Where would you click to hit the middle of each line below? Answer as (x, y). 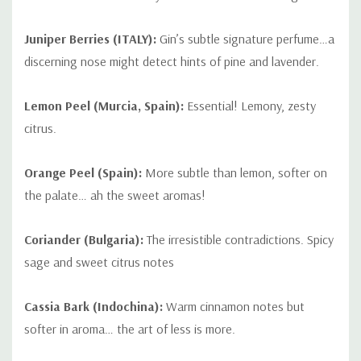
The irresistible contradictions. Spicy (239, 240)
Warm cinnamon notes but (234, 307)
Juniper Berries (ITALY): (90, 39)
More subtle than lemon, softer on (234, 173)
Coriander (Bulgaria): (84, 240)
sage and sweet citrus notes (99, 262)
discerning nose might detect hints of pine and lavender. (172, 62)
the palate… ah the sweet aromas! (115, 195)
